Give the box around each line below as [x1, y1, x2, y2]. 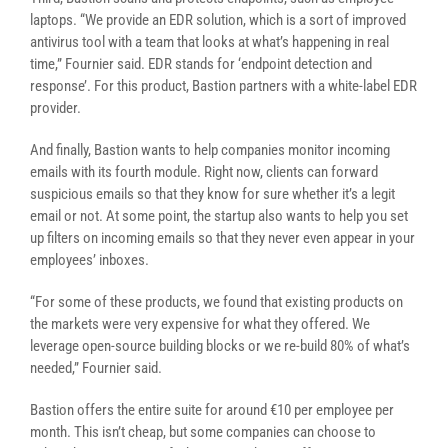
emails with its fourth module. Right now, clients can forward [30, 163, 378, 181]
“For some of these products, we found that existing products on [30, 293, 403, 311]
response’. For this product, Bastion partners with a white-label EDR [30, 77, 417, 95]
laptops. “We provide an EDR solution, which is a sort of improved [30, 11, 406, 29]
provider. [30, 99, 81, 117]
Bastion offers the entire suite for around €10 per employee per [30, 401, 394, 419]
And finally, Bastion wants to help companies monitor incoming [30, 141, 390, 159]
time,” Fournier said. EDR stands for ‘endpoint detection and [30, 55, 372, 73]
